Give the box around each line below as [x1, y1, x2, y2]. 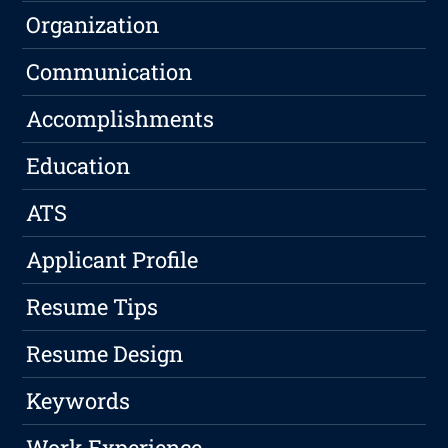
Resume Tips [26, 292, 159, 322]
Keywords [26, 386, 131, 416]
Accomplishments [26, 104, 215, 134]
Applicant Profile [26, 245, 199, 275]
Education [26, 151, 131, 181]
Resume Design [26, 339, 184, 369]
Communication [26, 57, 193, 87]
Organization [26, 10, 160, 40]
